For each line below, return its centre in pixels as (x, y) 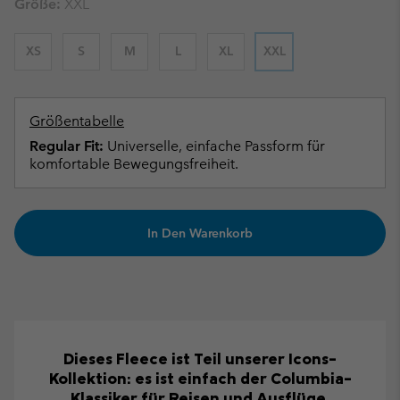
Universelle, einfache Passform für (214, 146)
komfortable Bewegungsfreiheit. (134, 163)
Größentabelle (77, 121)
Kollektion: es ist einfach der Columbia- (200, 379)
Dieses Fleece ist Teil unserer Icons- (200, 359)
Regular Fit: (67, 146)
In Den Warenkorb (200, 233)
